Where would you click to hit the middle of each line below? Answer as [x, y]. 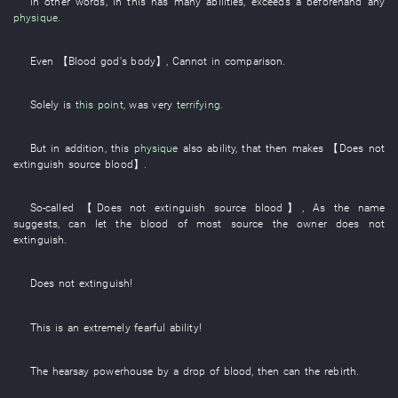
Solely [44, 104]
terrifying [198, 104]
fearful [150, 327]
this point [99, 104]
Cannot [190, 60]
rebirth [341, 370]
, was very [150, 104]
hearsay [71, 370]
